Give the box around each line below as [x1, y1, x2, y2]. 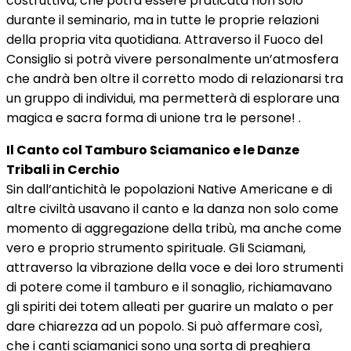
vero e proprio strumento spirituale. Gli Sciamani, [6, 239, 306, 257]
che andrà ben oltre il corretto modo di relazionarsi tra [6, 70, 343, 88]
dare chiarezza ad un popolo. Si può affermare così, [6, 317, 322, 335]
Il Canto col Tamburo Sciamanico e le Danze [6, 141, 299, 159]
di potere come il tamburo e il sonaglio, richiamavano [6, 278, 332, 296]
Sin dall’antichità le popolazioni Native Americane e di [6, 180, 332, 198]
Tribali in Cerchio [6, 161, 120, 179]
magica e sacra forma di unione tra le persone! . [6, 109, 301, 127]
